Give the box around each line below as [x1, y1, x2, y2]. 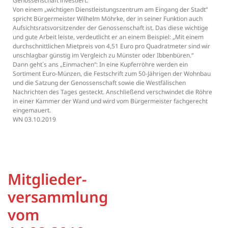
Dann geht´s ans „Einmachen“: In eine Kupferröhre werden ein [13, 60, 188, 69]
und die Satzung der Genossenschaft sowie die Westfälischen [13, 78, 186, 87]
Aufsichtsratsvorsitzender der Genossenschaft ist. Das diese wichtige [13, 23, 208, 32]
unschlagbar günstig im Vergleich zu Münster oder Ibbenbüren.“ [13, 50, 193, 60]
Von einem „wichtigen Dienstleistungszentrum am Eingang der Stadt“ [13, 5, 208, 14]
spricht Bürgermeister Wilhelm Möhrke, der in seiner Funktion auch [13, 14, 203, 23]
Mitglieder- [8, 168, 87, 189]
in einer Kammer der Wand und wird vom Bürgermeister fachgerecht [13, 96, 208, 105]
